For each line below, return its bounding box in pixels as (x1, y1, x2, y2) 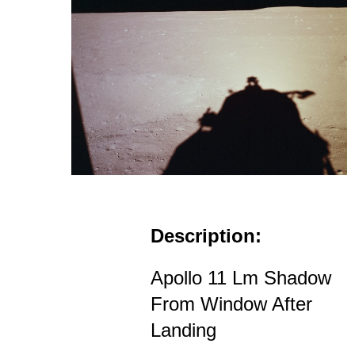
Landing (151, 319, 216, 341)
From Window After (151, 292, 312, 315)
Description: (151, 224, 261, 246)
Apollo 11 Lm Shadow (151, 266, 331, 288)
